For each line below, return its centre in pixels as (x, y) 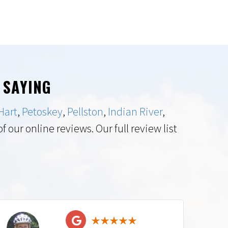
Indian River (135, 111)
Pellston (85, 111)
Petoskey (42, 111)
